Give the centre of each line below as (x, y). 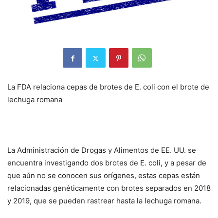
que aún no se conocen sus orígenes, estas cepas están (104, 176)
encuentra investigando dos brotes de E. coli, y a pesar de (107, 163)
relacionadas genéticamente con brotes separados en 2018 (109, 188)
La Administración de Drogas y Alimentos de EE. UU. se (102, 150)
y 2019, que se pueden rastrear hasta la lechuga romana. (104, 201)
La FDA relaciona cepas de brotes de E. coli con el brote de (108, 87)
